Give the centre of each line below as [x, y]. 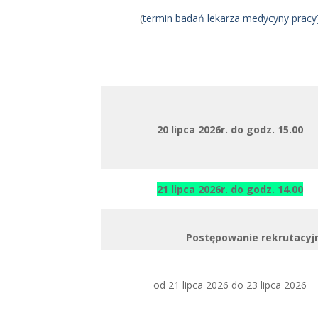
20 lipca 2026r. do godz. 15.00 [230, 130]
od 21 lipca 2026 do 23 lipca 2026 [230, 285]
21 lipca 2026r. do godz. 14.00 [230, 189]
